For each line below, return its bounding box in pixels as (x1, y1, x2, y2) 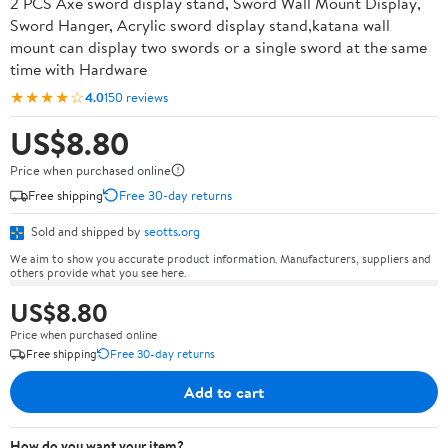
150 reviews (104, 87, 168, 106)
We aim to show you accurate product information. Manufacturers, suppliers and (10, 249, 431, 267)
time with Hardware (10, 58, 147, 80)
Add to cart (184, 380, 264, 403)
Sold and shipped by (28, 222, 144, 240)
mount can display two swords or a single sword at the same (10, 36, 427, 58)
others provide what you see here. (10, 263, 186, 281)
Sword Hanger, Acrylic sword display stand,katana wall (10, 14, 390, 36)
